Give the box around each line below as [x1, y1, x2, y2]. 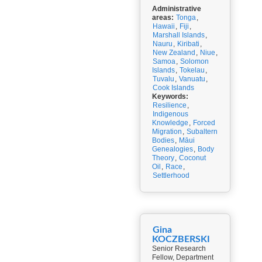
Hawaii [153, 22, 175, 30]
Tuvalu [153, 75, 174, 83]
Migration [152, 127, 182, 136]
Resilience [153, 101, 187, 109]
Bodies [152, 136, 174, 144]
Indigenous [153, 110, 188, 118]
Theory [152, 154, 174, 162]
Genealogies [152, 145, 193, 153]
